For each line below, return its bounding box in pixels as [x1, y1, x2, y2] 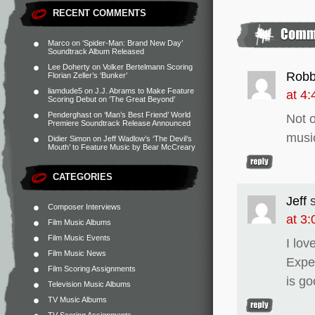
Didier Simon [48, 134, 91, 143]
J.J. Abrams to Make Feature [95, 86, 194, 95]
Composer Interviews [48, 202, 121, 211]
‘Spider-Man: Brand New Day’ [82, 39, 183, 47]
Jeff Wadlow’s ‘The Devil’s [103, 134, 192, 143]
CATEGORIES [53, 172, 112, 182]
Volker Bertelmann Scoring [103, 63, 193, 71]
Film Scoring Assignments [48, 264, 136, 273]
